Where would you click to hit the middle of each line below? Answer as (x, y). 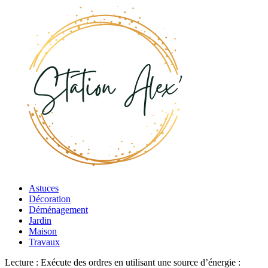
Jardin (40, 220)
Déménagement (58, 210)
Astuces (44, 188)
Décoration (50, 199)
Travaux (44, 242)
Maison (43, 231)
